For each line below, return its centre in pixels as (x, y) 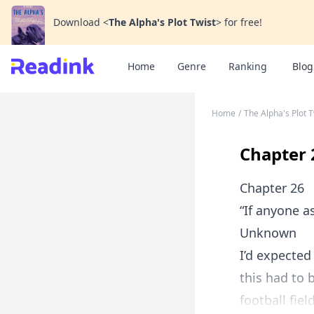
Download (77, 22)
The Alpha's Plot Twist (162, 22)
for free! (243, 22)
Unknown (268, 233)
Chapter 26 (272, 188)
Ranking (248, 66)
